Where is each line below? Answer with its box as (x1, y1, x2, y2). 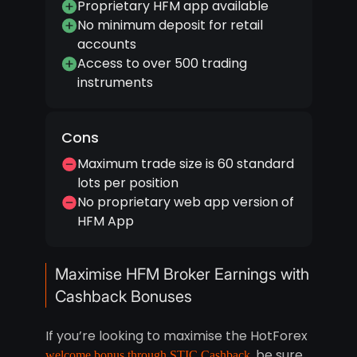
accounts (76, 35, 136, 54)
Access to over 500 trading (76, 54, 247, 73)
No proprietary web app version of (76, 193, 294, 212)
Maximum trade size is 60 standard (76, 155, 294, 174)
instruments (76, 73, 153, 92)
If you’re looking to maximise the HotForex (45, 327, 308, 346)
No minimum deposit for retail (76, 16, 263, 35)
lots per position (76, 174, 178, 193)
